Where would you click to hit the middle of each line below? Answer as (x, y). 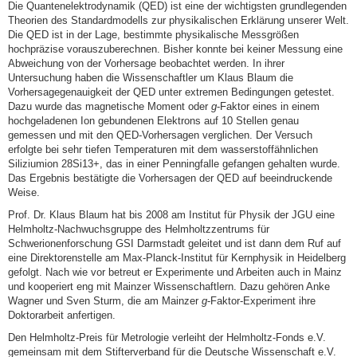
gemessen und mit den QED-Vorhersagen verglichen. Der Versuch (160, 135)
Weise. (24, 193)
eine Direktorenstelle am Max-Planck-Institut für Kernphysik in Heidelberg (177, 258)
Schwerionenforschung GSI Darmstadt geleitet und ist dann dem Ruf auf (175, 244)
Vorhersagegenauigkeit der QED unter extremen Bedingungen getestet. (171, 92)
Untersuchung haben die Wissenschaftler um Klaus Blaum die (151, 78)
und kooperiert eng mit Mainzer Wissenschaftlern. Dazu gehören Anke (169, 287)
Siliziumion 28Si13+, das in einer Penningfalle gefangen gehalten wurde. (174, 164)
